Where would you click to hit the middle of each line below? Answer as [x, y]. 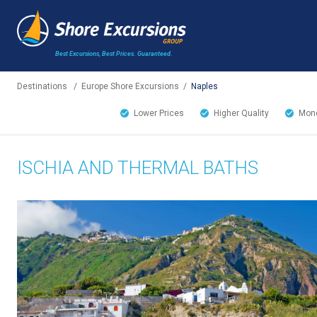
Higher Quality [241, 114]
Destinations [42, 87]
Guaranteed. [154, 54]
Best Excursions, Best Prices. [96, 54]
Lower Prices [159, 114]
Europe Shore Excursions [130, 87]
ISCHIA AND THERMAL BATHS [138, 168]
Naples [204, 87]
